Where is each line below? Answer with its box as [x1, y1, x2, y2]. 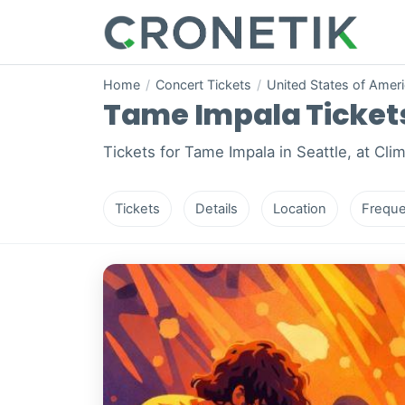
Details [195, 201, 238, 218]
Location [273, 201, 326, 218]
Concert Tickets [155, 77, 251, 93]
